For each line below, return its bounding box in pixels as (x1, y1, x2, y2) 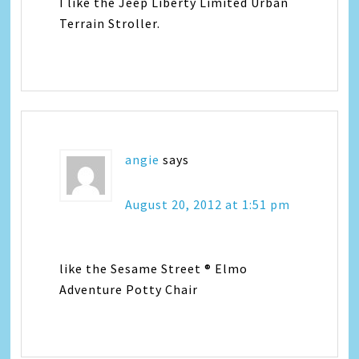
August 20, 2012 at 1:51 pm (125, 196, 291, 212)
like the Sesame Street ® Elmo (59, 260, 248, 276)
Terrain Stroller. (59, 14, 161, 31)
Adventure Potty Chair (59, 280, 199, 297)
